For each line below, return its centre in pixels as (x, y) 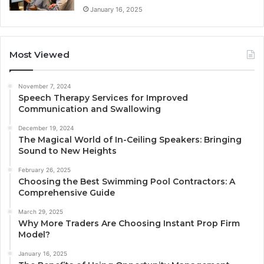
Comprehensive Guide (67, 192)
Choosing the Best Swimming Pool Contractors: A (127, 181)
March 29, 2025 (41, 211)
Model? (34, 234)
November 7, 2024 (44, 86)
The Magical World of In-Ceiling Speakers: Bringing (130, 139)
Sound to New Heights (67, 151)
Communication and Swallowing (90, 109)
